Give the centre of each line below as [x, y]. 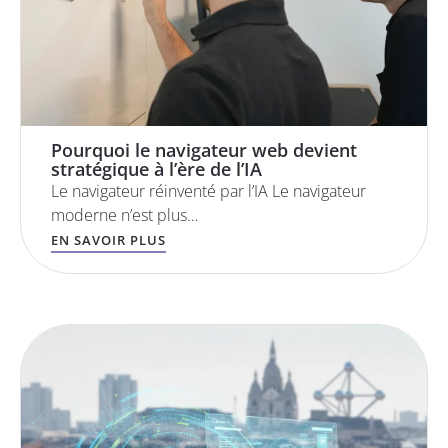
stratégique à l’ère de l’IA [156, 169]
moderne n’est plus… [124, 215]
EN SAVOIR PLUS [108, 240]
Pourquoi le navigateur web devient [204, 150]
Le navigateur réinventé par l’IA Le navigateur [208, 191]
